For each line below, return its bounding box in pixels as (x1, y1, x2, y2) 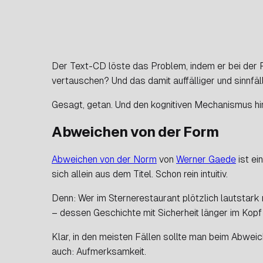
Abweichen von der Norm (52, 153, 157, 165)
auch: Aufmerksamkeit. (52, 245, 146, 257)
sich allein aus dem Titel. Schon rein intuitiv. (52, 168, 228, 180)
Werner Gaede (176, 153, 236, 165)
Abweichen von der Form (52, 123, 219, 140)
